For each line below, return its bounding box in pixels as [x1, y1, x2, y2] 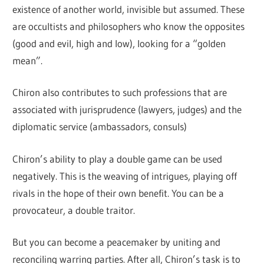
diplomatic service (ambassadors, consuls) [12, 120, 187, 133]
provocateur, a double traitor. [12, 203, 136, 216]
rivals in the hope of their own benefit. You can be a [12, 186, 225, 199]
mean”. [12, 54, 43, 67]
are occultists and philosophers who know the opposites [12, 19, 245, 32]
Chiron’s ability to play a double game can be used [12, 152, 223, 165]
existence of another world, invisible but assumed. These [12, 2, 245, 15]
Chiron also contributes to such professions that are [12, 86, 227, 99]
